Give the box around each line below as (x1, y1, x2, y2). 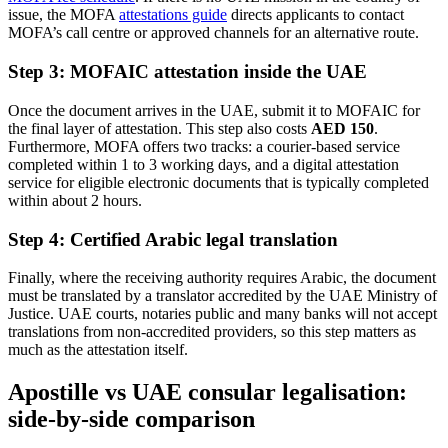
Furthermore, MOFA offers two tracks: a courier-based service (8, 137, 400, 155)
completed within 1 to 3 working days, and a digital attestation (8, 155, 399, 173)
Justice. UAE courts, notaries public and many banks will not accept (8, 305, 437, 323)
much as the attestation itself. (8, 341, 188, 359)
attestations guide (119, 6, 227, 24)
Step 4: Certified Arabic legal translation (8, 228, 338, 250)
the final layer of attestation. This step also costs (8, 119, 311, 137)
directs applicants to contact (227, 6, 404, 24)
